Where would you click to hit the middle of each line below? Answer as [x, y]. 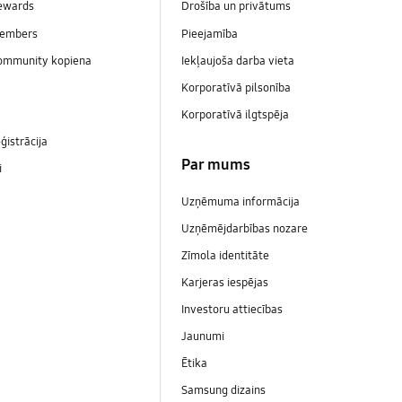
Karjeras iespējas [224, 283]
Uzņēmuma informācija [240, 201]
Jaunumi [204, 337]
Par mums [215, 165]
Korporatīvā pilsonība [237, 87]
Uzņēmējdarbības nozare [244, 229]
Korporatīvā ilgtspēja [236, 114]
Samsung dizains [224, 391]
